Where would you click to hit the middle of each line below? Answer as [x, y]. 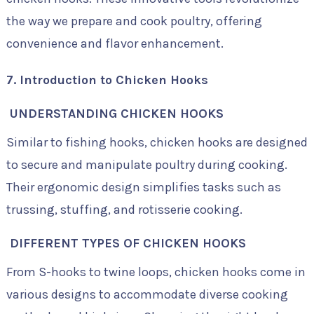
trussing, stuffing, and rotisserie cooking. [124, 210]
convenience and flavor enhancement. [115, 43]
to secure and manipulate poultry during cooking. [146, 165]
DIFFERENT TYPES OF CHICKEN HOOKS [126, 243]
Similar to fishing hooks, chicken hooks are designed [157, 142]
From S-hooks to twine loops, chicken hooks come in [156, 272]
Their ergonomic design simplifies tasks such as [143, 187]
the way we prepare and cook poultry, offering [134, 21]
